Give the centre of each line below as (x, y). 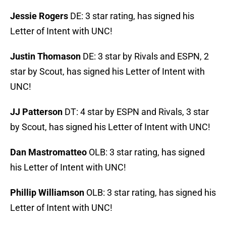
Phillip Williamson (47, 193)
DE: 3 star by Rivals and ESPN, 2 (146, 56)
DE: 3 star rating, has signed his (131, 16)
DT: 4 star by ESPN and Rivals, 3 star (136, 112)
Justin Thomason (46, 56)
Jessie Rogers (39, 16)
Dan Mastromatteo (48, 152)
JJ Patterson (36, 112)
